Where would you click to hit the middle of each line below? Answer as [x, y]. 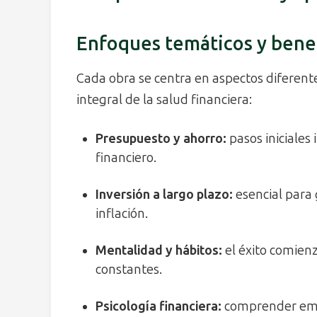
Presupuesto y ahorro [159, 138]
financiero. [126, 157]
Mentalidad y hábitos [157, 250]
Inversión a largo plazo [162, 194]
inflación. [122, 213]
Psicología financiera [157, 306]
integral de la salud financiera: [164, 99]
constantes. [129, 269]
